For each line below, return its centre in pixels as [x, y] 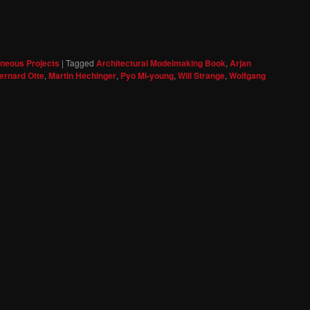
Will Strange [201, 76]
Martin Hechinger [82, 76]
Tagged [80, 63]
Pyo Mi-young [147, 76]
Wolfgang [247, 76]
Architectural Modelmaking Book [161, 63]
